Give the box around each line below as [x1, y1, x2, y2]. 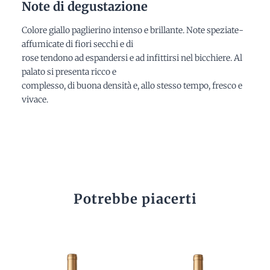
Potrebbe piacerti [73, 190, 197, 208]
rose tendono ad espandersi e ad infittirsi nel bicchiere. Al [21, 52, 242, 64]
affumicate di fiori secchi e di [21, 39, 133, 50]
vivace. [21, 94, 48, 105]
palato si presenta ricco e [21, 66, 116, 78]
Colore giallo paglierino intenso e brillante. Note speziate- [21, 25, 243, 36]
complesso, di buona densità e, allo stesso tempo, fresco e [21, 80, 242, 92]
